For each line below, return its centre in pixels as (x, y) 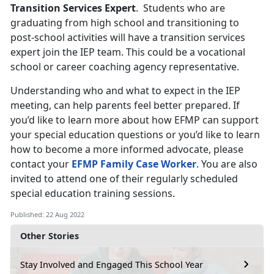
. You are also (227, 164)
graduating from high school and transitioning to (125, 23)
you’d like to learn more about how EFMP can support (135, 120)
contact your (41, 164)
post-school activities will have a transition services (128, 38)
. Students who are (180, 8)
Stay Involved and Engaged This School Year (112, 264)
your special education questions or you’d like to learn (135, 135)
